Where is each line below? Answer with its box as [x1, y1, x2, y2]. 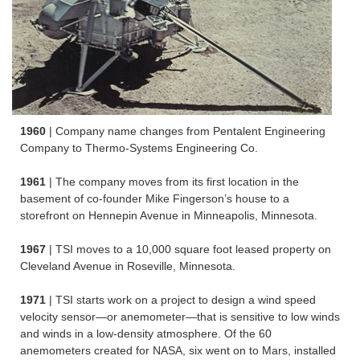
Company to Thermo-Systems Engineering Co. [20, 141, 258, 155]
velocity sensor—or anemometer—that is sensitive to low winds [20, 310, 340, 324]
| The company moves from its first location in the [49, 175, 299, 189]
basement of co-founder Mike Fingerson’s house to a [20, 192, 289, 206]
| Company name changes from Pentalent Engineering [49, 125, 325, 138]
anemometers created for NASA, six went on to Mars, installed [20, 344, 336, 358]
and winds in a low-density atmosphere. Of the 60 [20, 327, 272, 341]
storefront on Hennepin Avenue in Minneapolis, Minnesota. [20, 209, 317, 223]
